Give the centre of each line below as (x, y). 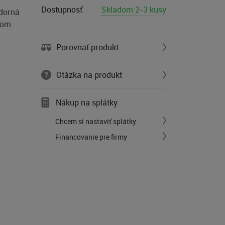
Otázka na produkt (89, 75)
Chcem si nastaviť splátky (96, 121)
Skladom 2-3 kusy (134, 10)
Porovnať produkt (87, 47)
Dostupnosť (62, 10)
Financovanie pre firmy (91, 137)
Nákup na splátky (87, 102)
